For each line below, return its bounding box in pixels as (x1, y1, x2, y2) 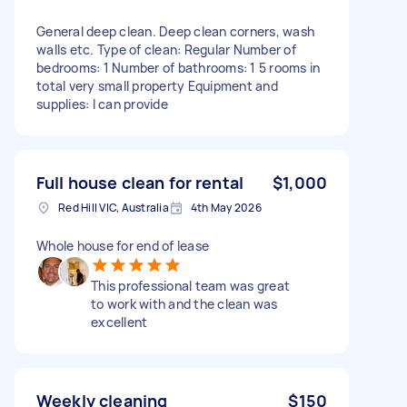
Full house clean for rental (36, 171, 244, 194)
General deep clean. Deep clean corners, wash (36, 22, 314, 40)
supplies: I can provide (36, 94, 168, 113)
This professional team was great (91, 276, 290, 294)
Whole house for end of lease (36, 236, 209, 254)
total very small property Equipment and (36, 76, 278, 94)
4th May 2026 (190, 199, 262, 215)
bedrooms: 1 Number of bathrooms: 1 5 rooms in (36, 58, 321, 76)
